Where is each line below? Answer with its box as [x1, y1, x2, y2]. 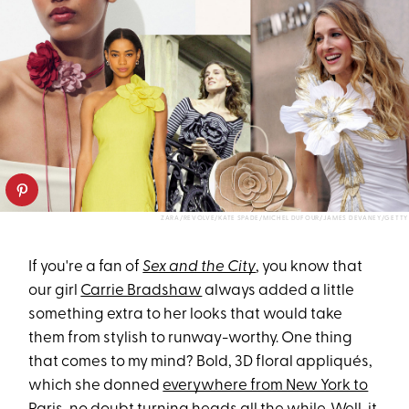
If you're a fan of [28, 259, 143, 276]
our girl [28, 283, 81, 299]
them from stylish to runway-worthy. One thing [28, 330, 353, 347]
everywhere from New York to [163, 378, 369, 394]
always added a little [202, 283, 355, 299]
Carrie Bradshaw [80, 283, 203, 299]
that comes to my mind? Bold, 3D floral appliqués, [28, 354, 373, 371]
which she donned [28, 378, 163, 394]
